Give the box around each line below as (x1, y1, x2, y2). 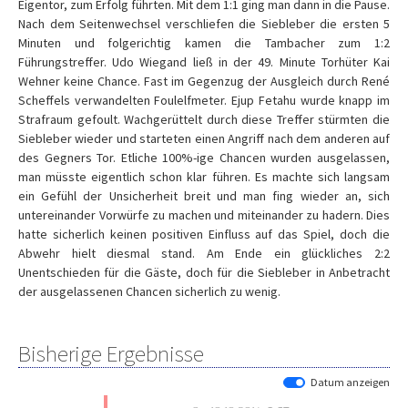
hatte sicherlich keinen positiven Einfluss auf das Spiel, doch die (18, 226, 390, 242)
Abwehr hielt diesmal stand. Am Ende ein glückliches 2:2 (18, 245, 390, 261)
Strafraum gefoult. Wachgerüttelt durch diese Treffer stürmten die (18, 111, 390, 127)
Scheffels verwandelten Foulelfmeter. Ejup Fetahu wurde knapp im (18, 92, 390, 108)
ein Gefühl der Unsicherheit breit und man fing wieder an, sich (18, 188, 390, 204)
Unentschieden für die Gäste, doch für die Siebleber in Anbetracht (18, 264, 390, 280)
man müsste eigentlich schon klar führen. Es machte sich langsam (18, 168, 390, 185)
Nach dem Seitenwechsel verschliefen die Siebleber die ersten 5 (18, 15, 390, 32)
